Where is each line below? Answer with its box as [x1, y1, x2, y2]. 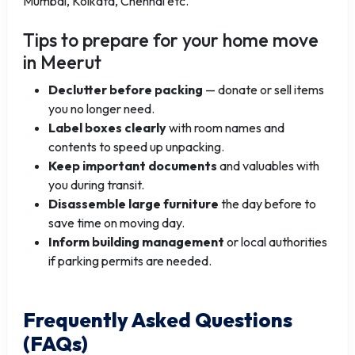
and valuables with [217, 158, 319, 174]
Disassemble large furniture [48, 196, 219, 212]
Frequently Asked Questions [23, 307, 292, 333]
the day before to [219, 196, 316, 212]
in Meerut [23, 51, 101, 74]
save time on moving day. [48, 215, 185, 231]
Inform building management [48, 234, 224, 250]
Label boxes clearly [48, 120, 166, 136]
